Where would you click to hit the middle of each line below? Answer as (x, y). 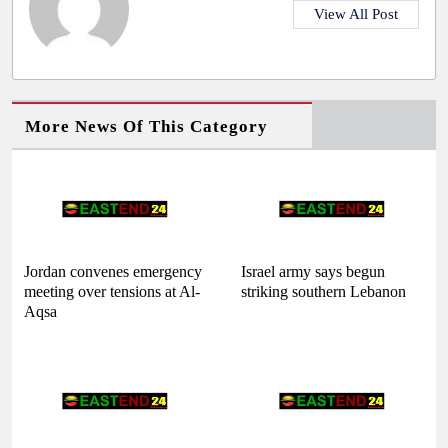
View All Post (356, 13)
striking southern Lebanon (323, 291)
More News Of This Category (146, 126)
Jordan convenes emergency (113, 271)
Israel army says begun (313, 271)
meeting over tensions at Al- (112, 291)
